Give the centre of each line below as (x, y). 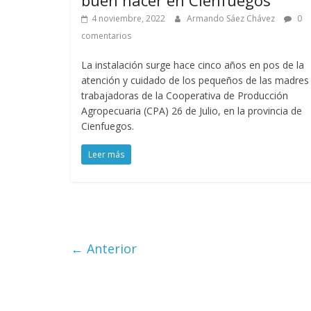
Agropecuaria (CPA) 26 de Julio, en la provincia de (192, 110)
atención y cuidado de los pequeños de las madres (195, 80)
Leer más (106, 154)
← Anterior (104, 248)
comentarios (106, 35)
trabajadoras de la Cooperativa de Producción (185, 95)
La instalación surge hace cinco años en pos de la (193, 65)
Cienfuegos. (108, 126)
